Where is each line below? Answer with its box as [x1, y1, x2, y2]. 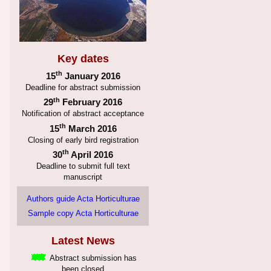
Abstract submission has [48, 254, 137, 263]
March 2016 [65, 123, 117, 134]
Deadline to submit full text [36, 162, 130, 171]
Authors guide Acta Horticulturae [26, 194, 140, 203]
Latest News [51, 235, 115, 247]
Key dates [57, 53, 109, 65]
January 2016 [62, 71, 120, 82]
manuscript [64, 172, 102, 181]
